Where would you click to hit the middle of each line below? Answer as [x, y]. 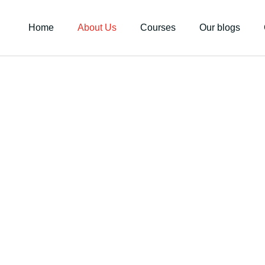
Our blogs [220, 28]
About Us [97, 28]
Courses [158, 28]
